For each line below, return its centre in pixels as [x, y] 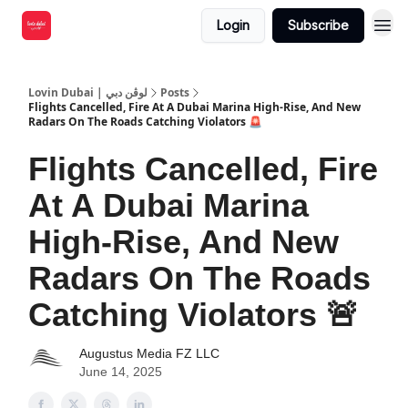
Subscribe [318, 25]
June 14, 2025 [121, 372]
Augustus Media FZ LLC [149, 353]
